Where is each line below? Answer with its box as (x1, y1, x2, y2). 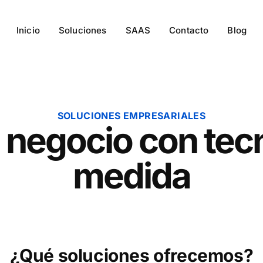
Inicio (16, 25, 40, 36)
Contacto (169, 25, 209, 36)
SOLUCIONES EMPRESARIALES (57, 110, 206, 122)
